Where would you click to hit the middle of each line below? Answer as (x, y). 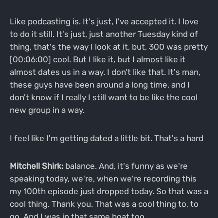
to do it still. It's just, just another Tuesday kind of (104, 34)
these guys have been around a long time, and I (100, 84)
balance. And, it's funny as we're (125, 166)
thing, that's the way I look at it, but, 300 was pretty (109, 46)
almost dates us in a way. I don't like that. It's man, (105, 72)
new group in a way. (47, 110)
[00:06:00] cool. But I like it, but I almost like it (97, 59)
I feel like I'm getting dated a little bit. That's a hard (106, 138)
